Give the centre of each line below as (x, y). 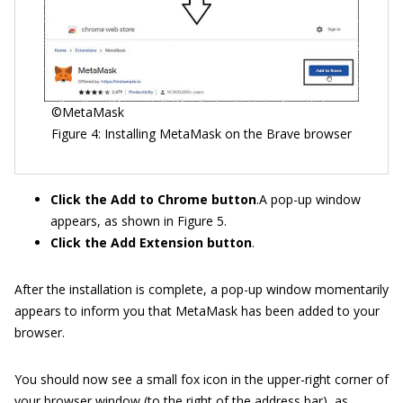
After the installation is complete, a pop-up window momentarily (201, 290)
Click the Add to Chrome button (153, 200)
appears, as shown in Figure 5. (139, 221)
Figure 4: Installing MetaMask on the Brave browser (201, 134)
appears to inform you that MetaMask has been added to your (197, 311)
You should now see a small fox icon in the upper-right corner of (201, 380)
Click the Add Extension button (151, 243)
